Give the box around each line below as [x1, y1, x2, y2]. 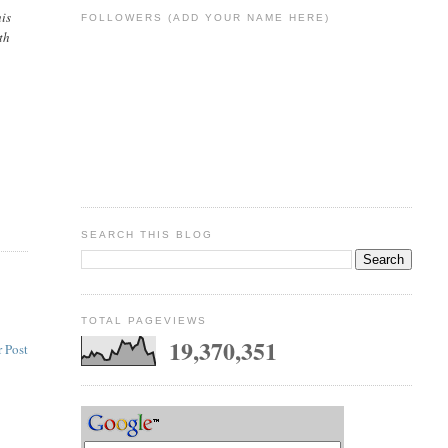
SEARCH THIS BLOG [80, 228, 213, 240]
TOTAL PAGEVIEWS [80, 315, 207, 327]
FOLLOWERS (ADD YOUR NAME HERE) [80, 12, 331, 24]
